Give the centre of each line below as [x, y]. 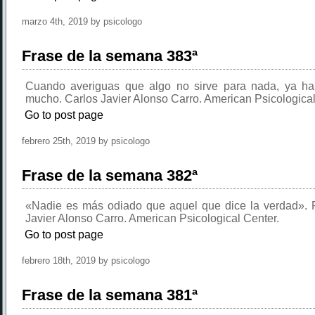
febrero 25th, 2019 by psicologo [86, 141]
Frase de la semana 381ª [110, 295]
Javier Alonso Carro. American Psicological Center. [152, 218]
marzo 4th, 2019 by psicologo [82, 21]
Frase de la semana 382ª [110, 175]
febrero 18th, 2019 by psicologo [86, 261]
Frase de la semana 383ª [110, 56]
